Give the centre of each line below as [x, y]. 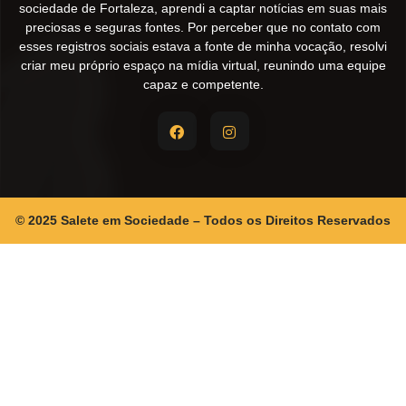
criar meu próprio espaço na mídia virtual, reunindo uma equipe [203, 66]
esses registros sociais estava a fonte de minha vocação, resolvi [203, 47]
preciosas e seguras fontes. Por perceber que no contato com [203, 28]
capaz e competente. [203, 85]
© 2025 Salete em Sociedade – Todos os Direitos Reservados [203, 221]
